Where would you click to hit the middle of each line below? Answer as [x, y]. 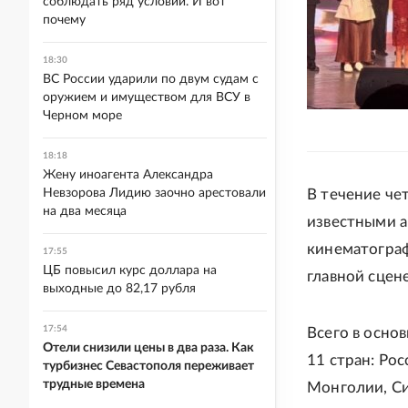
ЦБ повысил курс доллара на [130, 270]
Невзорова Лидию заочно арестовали [154, 193]
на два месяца [85, 211]
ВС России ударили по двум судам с [151, 79]
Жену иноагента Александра [128, 175]
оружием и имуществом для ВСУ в [147, 97]
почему [64, 20]
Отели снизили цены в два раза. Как [148, 348]
